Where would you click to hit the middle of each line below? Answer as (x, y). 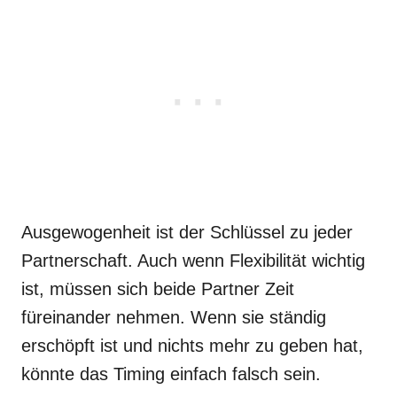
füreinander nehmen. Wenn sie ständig (174, 317)
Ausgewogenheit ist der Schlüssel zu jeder (187, 232)
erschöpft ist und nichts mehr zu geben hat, (192, 346)
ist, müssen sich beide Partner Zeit (158, 289)
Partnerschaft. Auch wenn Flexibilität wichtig (193, 261)
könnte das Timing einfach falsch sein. (171, 374)
